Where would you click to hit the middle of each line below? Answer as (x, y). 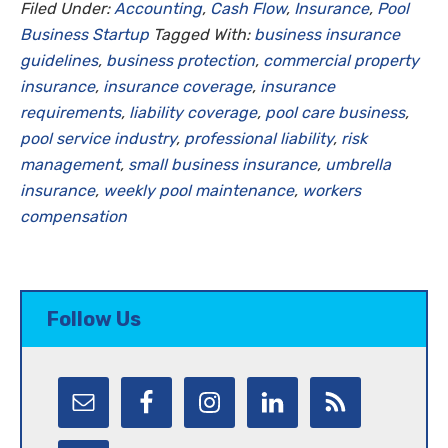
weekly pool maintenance (198, 190)
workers (331, 190)
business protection (180, 60)
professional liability (258, 138)
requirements (70, 112)
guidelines (59, 60)
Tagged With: (203, 34)
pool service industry (98, 138)
